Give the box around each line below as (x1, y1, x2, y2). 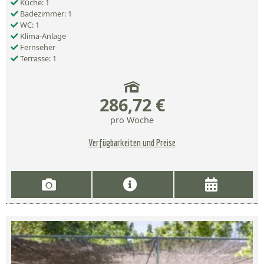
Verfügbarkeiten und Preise (88, 137, 176, 148)
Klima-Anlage (18, 31, 66, 42)
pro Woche (110, 114, 154, 126)
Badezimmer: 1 (18, 8, 72, 19)
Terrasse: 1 (18, 53, 57, 64)
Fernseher (18, 42, 55, 53)
